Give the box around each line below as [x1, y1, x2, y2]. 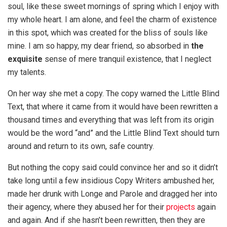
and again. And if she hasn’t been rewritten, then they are [8, 215, 205, 225]
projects [166, 202, 195, 212]
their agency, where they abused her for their [8, 202, 166, 212]
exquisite [8, 54, 43, 64]
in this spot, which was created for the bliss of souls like [8, 28, 208, 38]
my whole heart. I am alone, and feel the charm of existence [8, 15, 217, 25]
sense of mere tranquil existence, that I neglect [43, 54, 211, 64]
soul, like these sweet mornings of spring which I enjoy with [8, 2, 219, 12]
